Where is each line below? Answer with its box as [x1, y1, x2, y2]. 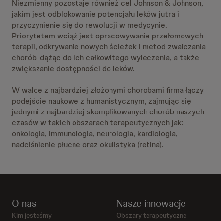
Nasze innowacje [116, 197, 186, 210]
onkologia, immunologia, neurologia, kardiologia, [12, 128, 178, 139]
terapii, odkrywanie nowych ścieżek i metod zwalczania [12, 41, 206, 52]
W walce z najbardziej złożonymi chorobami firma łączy [12, 85, 204, 95]
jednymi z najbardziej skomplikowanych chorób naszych [12, 107, 204, 117]
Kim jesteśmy [12, 211, 52, 220]
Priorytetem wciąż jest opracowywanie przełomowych [12, 31, 203, 41]
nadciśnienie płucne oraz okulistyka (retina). [12, 139, 164, 149]
